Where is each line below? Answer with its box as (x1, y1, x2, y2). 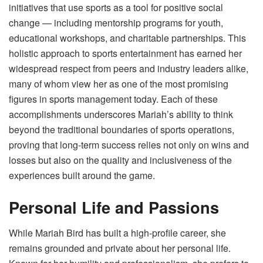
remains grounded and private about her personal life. (9, 241, 231, 255)
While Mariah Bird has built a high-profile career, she (9, 226, 226, 240)
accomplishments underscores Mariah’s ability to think (9, 107, 233, 121)
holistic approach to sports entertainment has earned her (9, 46, 242, 60)
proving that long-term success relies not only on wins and (9, 137, 249, 151)
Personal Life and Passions (9, 195, 219, 218)
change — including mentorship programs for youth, (9, 15, 223, 29)
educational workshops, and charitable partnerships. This (9, 31, 246, 45)
